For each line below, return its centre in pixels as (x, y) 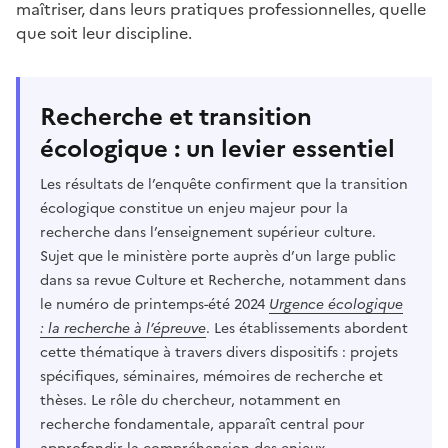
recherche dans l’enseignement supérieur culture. (208, 232)
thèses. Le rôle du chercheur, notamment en (190, 400)
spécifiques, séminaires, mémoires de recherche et (211, 376)
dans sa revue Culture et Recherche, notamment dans (223, 280)
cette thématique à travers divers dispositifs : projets (219, 352)
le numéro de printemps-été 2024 (154, 304)
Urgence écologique (336, 304)
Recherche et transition (176, 116)
